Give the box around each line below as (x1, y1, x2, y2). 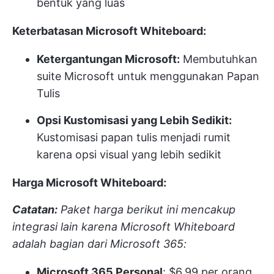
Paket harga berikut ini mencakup (61, 203, 235, 217)
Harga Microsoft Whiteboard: (12, 176, 166, 190)
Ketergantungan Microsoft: (37, 53, 180, 66)
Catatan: (12, 203, 57, 217)
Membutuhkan (180, 53, 257, 66)
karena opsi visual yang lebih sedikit (37, 148, 221, 161)
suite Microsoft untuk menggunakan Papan (37, 70, 259, 83)
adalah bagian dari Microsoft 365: (12, 237, 187, 251)
